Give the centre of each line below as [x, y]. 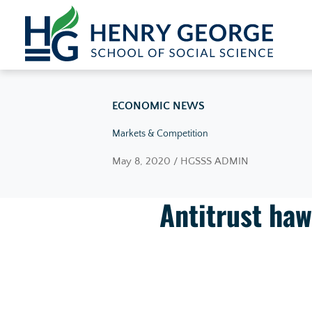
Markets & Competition [160, 134]
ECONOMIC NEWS [158, 106]
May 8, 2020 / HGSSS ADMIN [180, 161]
